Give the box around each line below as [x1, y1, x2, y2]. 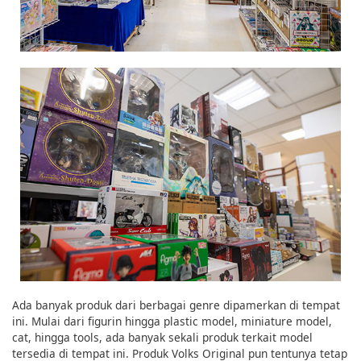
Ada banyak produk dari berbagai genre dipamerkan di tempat [12, 297, 340, 313]
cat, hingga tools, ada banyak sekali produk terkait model [12, 330, 313, 346]
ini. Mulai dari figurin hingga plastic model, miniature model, [12, 313, 332, 330]
